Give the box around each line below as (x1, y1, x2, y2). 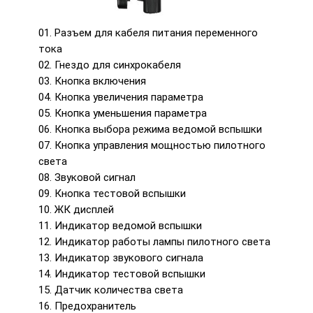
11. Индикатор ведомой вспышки (38, 219, 202, 233)
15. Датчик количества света (38, 284, 183, 297)
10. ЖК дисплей (38, 203, 114, 217)
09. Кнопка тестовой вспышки (38, 187, 186, 201)
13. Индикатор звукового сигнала (38, 252, 203, 265)
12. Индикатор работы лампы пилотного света (38, 235, 270, 249)
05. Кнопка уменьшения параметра (38, 107, 207, 120)
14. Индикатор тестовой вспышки (38, 268, 205, 281)
